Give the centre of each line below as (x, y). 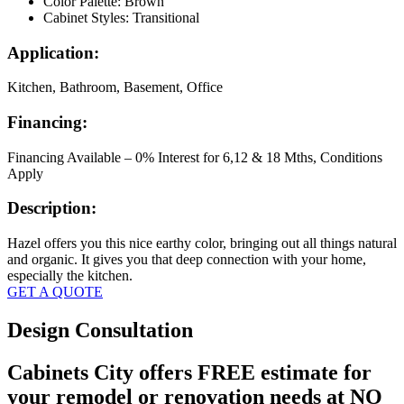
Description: (52, 208)
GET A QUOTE (55, 292)
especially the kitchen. (70, 276)
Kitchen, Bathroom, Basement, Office (115, 87)
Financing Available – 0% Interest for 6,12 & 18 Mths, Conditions (195, 157)
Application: (53, 52)
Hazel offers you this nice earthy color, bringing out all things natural (202, 243)
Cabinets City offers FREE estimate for (189, 372)
